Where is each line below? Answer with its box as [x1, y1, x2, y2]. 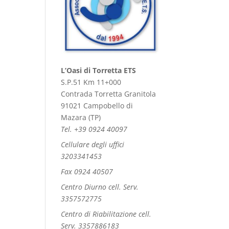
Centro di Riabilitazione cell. [61, 209, 152, 219]
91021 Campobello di [61, 101, 133, 111]
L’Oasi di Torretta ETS [61, 65, 136, 76]
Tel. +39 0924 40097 [61, 124, 128, 134]
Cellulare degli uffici [61, 140, 125, 150]
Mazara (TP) [61, 112, 101, 123]
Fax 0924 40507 [61, 167, 113, 177]
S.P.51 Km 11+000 [61, 77, 122, 87]
